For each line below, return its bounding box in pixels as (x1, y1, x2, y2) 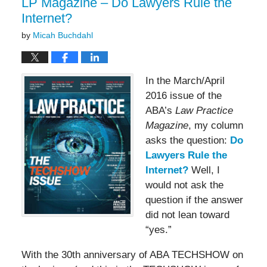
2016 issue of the (145, 89, 222, 101)
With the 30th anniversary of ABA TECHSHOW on (21, 249, 243, 260)
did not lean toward (145, 209, 229, 221)
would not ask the (145, 179, 223, 191)
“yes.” (145, 223, 172, 235)
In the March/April (145, 74, 225, 86)
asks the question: (145, 134, 230, 146)
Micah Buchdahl (32, 30, 93, 40)
